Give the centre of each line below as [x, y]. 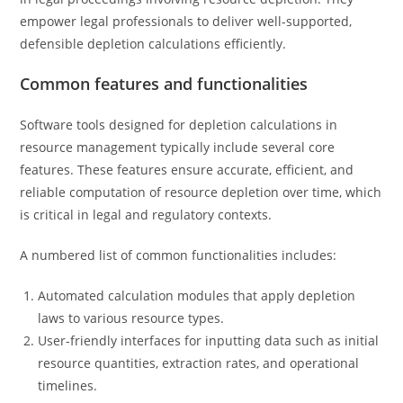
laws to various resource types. [131, 318]
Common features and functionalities [164, 84]
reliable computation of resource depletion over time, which [201, 192]
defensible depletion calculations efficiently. [153, 44]
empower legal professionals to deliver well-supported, [186, 21]
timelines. [68, 385]
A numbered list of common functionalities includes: [179, 255]
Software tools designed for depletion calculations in [179, 125]
